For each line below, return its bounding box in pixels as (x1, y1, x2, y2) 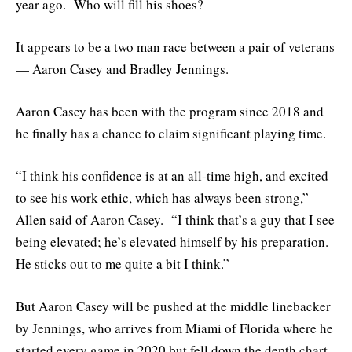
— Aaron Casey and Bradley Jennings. (16, 59, 229, 78)
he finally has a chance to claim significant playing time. (16, 123, 326, 142)
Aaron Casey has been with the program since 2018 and (16, 101, 324, 120)
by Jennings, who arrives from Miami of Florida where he (16, 319, 333, 338)
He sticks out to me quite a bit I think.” (16, 255, 229, 273)
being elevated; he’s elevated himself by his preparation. (16, 233, 328, 251)
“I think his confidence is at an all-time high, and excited (16, 167, 328, 185)
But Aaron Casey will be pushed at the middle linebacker (16, 297, 331, 316)
